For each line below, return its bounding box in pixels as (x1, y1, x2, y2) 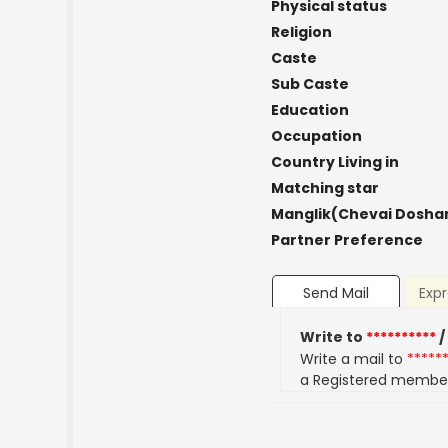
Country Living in (270, 152, 399, 172)
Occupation (270, 126, 362, 146)
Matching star (270, 178, 379, 198)
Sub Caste (270, 74, 349, 94)
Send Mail (302, 283, 369, 304)
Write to (300, 327, 367, 348)
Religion (270, 22, 332, 42)
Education (270, 100, 349, 120)
